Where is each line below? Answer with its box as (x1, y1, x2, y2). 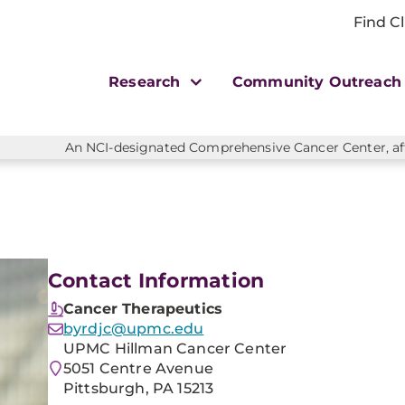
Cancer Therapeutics (63, 300, 223, 317)
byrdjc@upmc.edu (63, 320, 204, 337)
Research (108, 73, 185, 90)
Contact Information (48, 268, 265, 293)
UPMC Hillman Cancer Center (63, 340, 287, 357)
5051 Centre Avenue (63, 360, 213, 377)
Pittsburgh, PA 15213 (63, 380, 214, 397)
